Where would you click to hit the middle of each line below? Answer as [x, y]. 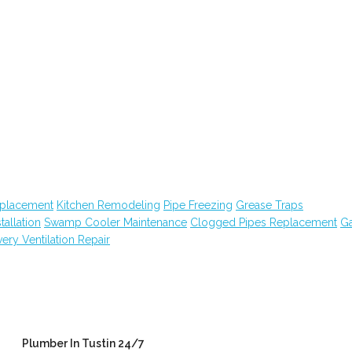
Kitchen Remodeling [108, 205]
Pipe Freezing [198, 205]
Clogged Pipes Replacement [264, 222]
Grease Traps [269, 205]
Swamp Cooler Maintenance [115, 222]
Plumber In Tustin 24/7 [83, 343]
